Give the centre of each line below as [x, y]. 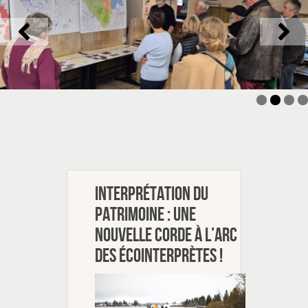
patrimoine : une [145, 214]
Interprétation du [152, 194]
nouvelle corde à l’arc [166, 235]
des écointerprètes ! [159, 256]
